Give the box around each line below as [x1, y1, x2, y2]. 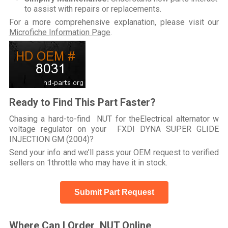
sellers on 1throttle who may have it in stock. [9, 157, 167, 167]
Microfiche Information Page [9, 27, 110, 37]
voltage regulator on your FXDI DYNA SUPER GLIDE [9, 124, 219, 134]
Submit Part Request [74, 187, 154, 196]
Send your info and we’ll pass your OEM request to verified [9, 147, 219, 157]
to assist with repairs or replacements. [24, 4, 161, 14]
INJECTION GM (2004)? [9, 134, 94, 144]
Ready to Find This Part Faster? [9, 96, 156, 108]
